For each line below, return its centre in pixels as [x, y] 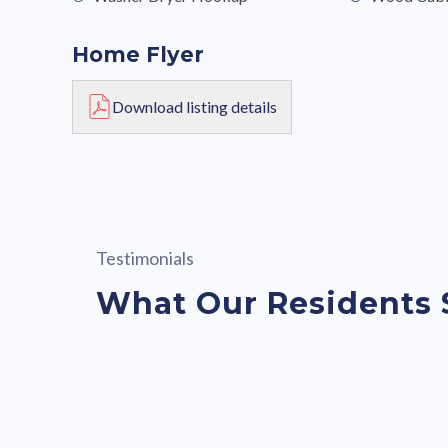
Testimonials [145, 257]
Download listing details [194, 106]
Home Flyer [138, 54]
